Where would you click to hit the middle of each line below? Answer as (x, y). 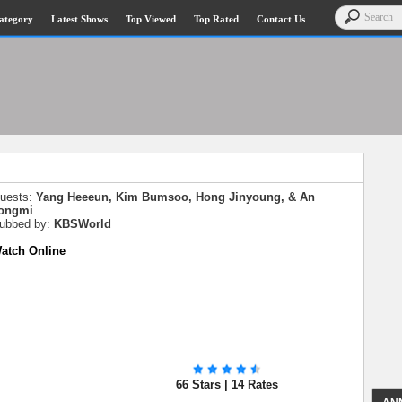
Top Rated (216, 19)
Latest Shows (79, 19)
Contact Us (281, 19)
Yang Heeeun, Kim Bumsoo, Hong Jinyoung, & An (175, 197)
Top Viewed (151, 19)
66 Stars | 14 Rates (227, 385)
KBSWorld (83, 224)
